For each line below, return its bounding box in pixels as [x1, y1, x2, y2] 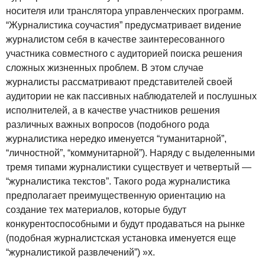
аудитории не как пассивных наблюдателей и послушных [6, 91, 257, 102]
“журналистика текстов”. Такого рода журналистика [6, 176, 230, 187]
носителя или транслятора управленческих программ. [6, 6, 244, 17]
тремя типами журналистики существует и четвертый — [6, 162, 251, 173]
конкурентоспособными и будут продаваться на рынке [6, 219, 245, 230]
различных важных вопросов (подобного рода [6, 119, 209, 130]
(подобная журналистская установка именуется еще [6, 233, 236, 244]
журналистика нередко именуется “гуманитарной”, [6, 134, 227, 144]
